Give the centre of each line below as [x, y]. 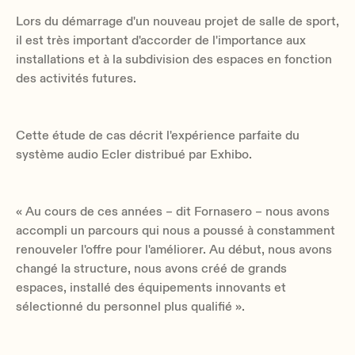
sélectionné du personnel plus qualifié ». [130, 306]
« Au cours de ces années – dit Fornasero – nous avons [173, 211]
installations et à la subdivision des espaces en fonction [174, 59]
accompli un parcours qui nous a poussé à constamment [176, 230]
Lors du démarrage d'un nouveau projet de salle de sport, [177, 21]
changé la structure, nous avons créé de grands [151, 268]
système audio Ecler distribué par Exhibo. [134, 154]
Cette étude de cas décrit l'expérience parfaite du [158, 135]
